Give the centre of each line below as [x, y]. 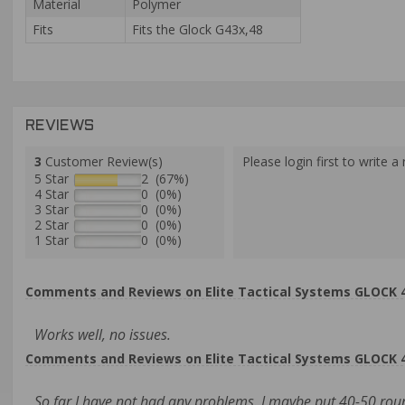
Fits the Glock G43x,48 [198, 29]
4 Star [52, 194]
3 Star [52, 209]
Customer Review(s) [102, 161]
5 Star [52, 179]
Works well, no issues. [103, 334]
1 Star [52, 240]
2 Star [52, 225]
